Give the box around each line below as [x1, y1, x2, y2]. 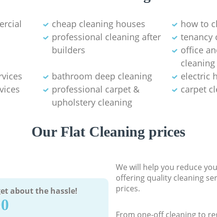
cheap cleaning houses [51, 17, 145, 30]
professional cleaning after [51, 31, 161, 43]
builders [51, 44, 85, 56]
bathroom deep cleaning [51, 70, 152, 82]
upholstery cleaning [51, 96, 132, 108]
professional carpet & [51, 83, 139, 95]
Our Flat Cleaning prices [31, 123, 186, 139]
